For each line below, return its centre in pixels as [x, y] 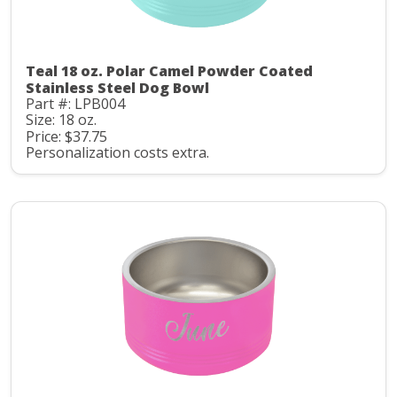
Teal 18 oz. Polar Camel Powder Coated [169, 70]
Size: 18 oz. [61, 120]
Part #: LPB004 [75, 103]
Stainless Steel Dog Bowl [117, 87]
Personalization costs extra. [117, 153]
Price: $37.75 [66, 136]
